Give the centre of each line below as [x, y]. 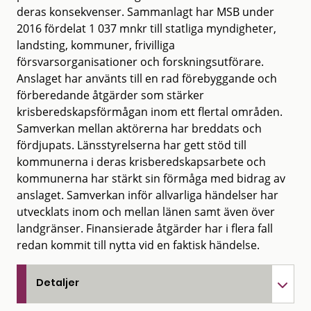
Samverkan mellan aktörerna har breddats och [139, 128]
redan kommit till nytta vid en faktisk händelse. [138, 245]
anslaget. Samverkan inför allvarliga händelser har [148, 195]
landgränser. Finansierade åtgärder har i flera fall [145, 228]
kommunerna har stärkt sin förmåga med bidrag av [151, 178]
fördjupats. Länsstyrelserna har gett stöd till [132, 145]
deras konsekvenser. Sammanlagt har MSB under [145, 11]
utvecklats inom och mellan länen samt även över [146, 211]
